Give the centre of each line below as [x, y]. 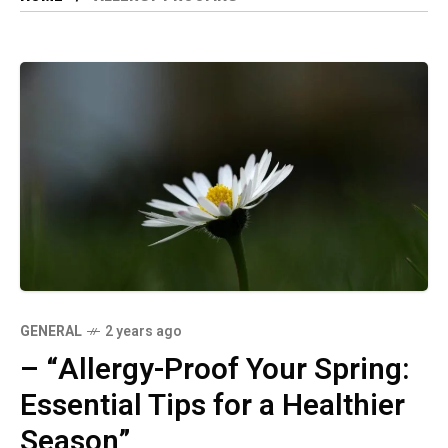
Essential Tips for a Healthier [212, 406]
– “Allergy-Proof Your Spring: [215, 370]
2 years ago [143, 332]
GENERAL [51, 332]
